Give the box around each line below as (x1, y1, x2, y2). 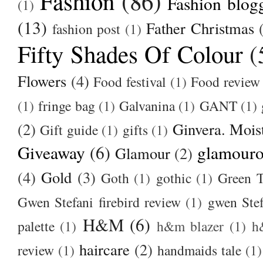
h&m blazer (156, 216, 230, 235)
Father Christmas (146, 17, 254, 38)
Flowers (18, 70, 66, 91)
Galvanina (119, 96, 176, 115)
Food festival (93, 72, 167, 91)
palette (18, 216, 55, 235)
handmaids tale (157, 240, 241, 259)
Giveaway (18, 140, 85, 164)
